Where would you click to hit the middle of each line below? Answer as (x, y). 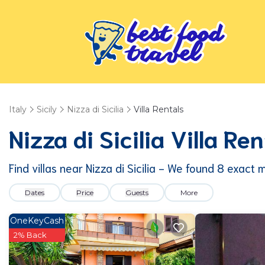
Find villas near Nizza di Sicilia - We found (113, 168)
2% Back (30, 235)
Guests (137, 193)
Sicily (47, 109)
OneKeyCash (37, 221)
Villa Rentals (159, 109)
